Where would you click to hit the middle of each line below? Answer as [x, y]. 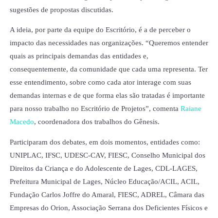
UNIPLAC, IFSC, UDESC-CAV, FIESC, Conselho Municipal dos [108, 155]
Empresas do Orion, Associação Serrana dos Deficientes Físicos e [109, 208]
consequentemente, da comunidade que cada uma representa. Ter [109, 69]
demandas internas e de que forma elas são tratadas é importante [107, 96]
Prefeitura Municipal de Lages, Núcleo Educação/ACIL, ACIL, [105, 181]
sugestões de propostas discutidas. [62, 9]
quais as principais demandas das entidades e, [79, 56]
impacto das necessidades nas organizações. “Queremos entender [109, 43]
